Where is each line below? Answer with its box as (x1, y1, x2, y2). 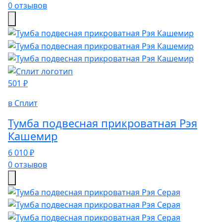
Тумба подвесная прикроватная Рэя (8, 115, 197, 130)
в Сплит (8, 97, 38, 109)
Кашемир (8, 128, 57, 143)
